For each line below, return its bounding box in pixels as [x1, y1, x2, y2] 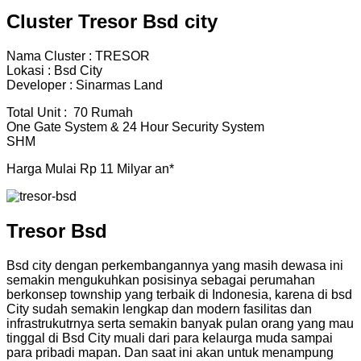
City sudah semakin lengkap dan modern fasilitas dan [6, 302, 312, 317]
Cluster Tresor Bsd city [6, 10, 218, 33]
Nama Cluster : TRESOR [6, 49, 150, 64]
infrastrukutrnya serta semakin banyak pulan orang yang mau [6, 317, 354, 331]
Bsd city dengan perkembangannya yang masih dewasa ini [6, 259, 343, 273]
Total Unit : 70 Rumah [6, 106, 133, 120]
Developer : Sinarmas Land [6, 78, 163, 93]
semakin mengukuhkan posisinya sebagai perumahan [6, 273, 315, 288]
